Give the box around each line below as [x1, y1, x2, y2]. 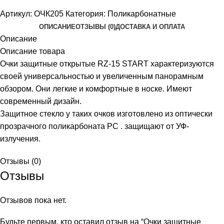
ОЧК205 [34, 9, 65, 18]
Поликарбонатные [107, 9, 176, 18]
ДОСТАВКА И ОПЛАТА [115, 23, 185, 31]
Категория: [65, 9, 105, 18]
